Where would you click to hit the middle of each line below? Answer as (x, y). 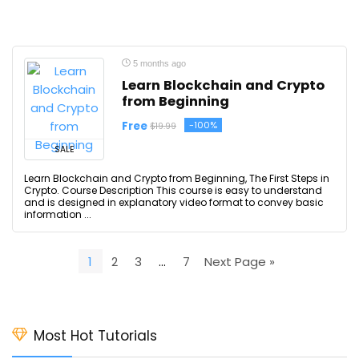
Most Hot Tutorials (95, 336)
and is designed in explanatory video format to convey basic (174, 202)
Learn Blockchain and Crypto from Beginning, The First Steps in (177, 178)
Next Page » (240, 261)
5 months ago (158, 63)
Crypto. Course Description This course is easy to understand (173, 190)
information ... (58, 214)
